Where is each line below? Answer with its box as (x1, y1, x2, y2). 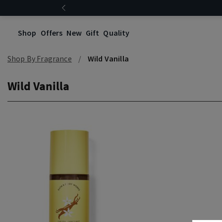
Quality (103, 27, 130, 38)
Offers (40, 27, 63, 38)
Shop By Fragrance (7, 54, 72, 63)
